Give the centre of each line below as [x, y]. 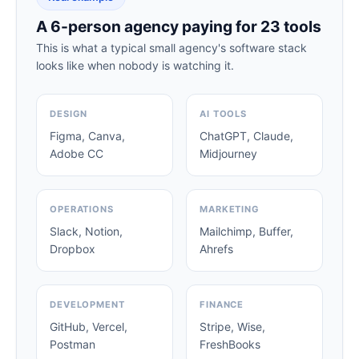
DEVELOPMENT [87, 305]
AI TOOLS [224, 114]
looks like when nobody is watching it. [135, 66]
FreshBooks [230, 345]
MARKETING [230, 210]
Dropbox [73, 249]
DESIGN [69, 114]
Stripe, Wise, [232, 327]
